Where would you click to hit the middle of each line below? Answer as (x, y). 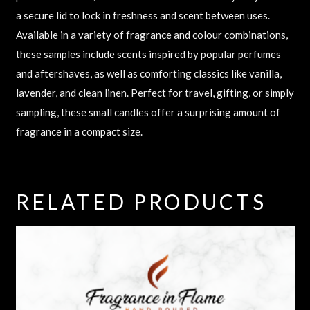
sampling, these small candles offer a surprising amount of (148, 112)
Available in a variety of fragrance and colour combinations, (152, 35)
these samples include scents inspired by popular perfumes (148, 54)
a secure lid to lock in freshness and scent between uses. (143, 15)
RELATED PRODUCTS (141, 201)
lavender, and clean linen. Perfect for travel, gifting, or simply (155, 93)
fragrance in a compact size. (79, 131)
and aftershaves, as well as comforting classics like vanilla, (148, 73)
